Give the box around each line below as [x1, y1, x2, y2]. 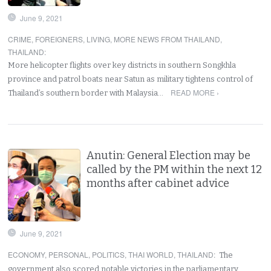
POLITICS [92, 249, 125, 260]
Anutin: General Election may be [87, 148, 251, 162]
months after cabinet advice [87, 176, 230, 190]
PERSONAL [48, 249, 89, 260]
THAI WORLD [128, 249, 174, 260]
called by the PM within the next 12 [87, 162, 263, 176]
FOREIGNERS [35, 33, 83, 44]
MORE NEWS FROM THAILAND [114, 33, 221, 44]
